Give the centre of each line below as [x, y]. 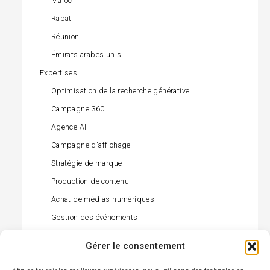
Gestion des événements [94, 218]
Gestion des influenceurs [95, 236]
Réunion [65, 37]
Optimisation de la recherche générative [120, 91]
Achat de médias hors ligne [99, 254]
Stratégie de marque [86, 163]
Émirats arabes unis [86, 55]
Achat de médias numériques [103, 199]
